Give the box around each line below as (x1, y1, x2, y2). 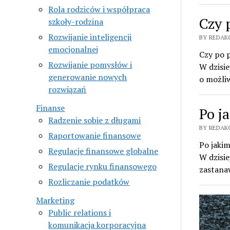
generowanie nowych (48, 71, 127, 83)
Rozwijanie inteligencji (48, 31, 132, 43)
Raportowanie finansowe (48, 129, 141, 141)
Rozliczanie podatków (48, 176, 130, 187)
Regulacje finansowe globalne (48, 145, 159, 157)
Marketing (36, 194, 75, 206)
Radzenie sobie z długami (48, 114, 141, 126)
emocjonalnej (48, 43, 99, 55)
